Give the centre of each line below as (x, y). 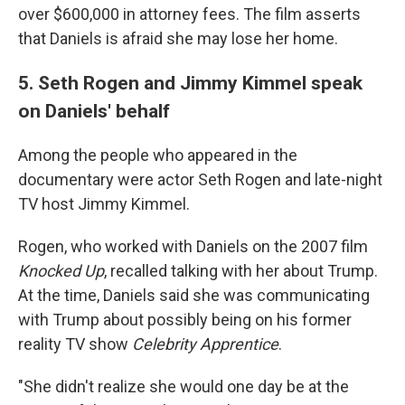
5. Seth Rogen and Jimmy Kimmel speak (190, 83)
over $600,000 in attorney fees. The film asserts (189, 14)
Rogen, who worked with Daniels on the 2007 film (193, 246)
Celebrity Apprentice (205, 344)
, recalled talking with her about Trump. (241, 271)
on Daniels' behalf (94, 111)
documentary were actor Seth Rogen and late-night (200, 179)
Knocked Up (61, 271)
